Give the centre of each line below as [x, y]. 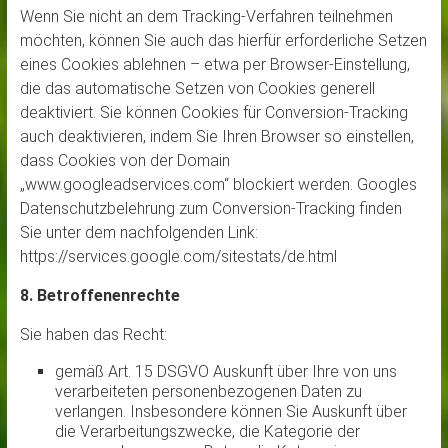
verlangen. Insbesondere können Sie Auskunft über [230, 412]
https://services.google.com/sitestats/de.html [178, 257]
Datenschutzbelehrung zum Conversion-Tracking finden [210, 209]
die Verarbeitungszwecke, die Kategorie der [207, 432]
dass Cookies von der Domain [124, 161]
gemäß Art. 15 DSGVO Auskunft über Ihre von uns [225, 372]
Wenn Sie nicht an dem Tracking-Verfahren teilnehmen [206, 17]
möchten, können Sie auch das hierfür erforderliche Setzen [223, 41]
